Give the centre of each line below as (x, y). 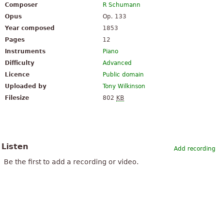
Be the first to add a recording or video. (71, 162)
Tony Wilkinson (124, 86)
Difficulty (20, 63)
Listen (15, 147)
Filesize (17, 98)
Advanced (117, 63)
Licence (17, 75)
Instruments (25, 52)
